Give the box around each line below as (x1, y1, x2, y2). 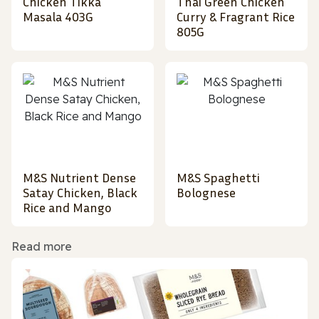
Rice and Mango (23, 199, 112, 216)
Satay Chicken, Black (23, 184, 137, 201)
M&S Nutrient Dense (23, 169, 136, 186)
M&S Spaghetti (177, 169, 260, 186)
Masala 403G (23, 9, 93, 25)
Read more (11, 239, 72, 254)
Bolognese (177, 184, 236, 201)
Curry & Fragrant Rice (177, 9, 295, 25)
